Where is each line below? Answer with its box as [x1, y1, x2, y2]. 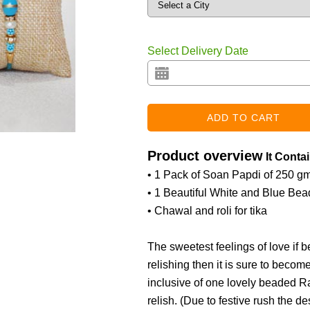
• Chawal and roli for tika [147, 205, 267, 217]
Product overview [147, 148, 263, 163]
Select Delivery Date [147, 45, 248, 57]
